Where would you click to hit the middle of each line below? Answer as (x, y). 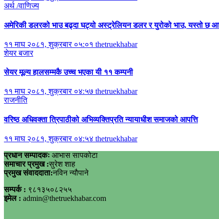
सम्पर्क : (16, 189)
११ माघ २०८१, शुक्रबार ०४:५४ (50, 138)
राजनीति (16, 100)
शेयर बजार (19, 53)
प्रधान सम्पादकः (27, 155)
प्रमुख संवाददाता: (28, 173)
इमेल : (13, 198)
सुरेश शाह (62, 164)
